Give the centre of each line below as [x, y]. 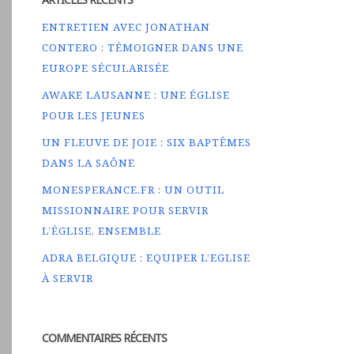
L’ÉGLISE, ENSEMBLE [102, 231]
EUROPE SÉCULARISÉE [106, 68]
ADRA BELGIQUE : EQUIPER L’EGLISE [147, 258]
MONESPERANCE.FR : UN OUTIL [134, 190]
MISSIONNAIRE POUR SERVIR [126, 210]
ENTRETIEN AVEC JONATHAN [126, 27]
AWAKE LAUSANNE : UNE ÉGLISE [136, 95]
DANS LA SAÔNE [89, 163]
